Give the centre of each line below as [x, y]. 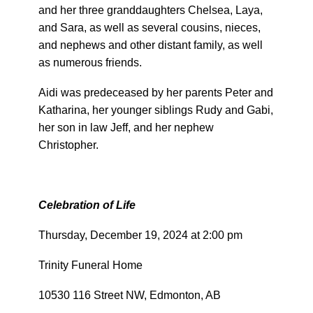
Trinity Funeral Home [90, 265]
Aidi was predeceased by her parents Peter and [156, 93]
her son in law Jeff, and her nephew [126, 128]
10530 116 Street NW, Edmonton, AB [130, 295]
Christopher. [68, 145]
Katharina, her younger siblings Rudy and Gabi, [156, 110]
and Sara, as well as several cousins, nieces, [150, 28]
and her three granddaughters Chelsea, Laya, [151, 10]
